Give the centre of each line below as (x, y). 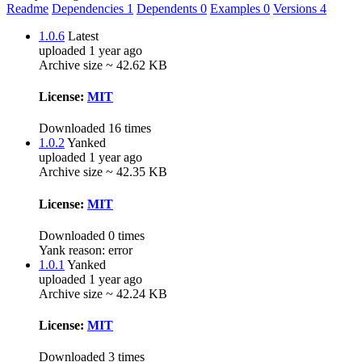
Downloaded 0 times (92, 235)
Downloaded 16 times (95, 128)
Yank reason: (72, 250)
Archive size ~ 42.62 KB (103, 65)
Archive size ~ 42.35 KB (103, 172)
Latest (83, 36)
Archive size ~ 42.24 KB (103, 293)
